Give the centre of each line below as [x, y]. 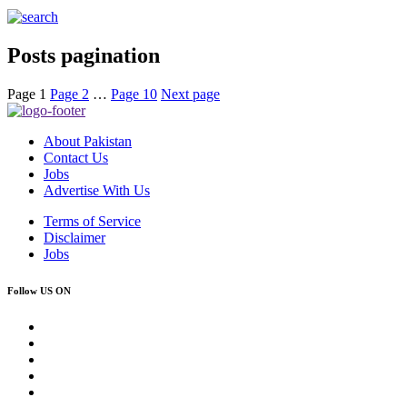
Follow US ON [39, 290]
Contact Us [76, 157]
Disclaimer [74, 237]
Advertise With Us [97, 190]
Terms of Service [92, 221]
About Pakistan [88, 141]
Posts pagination [84, 55]
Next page [190, 94]
